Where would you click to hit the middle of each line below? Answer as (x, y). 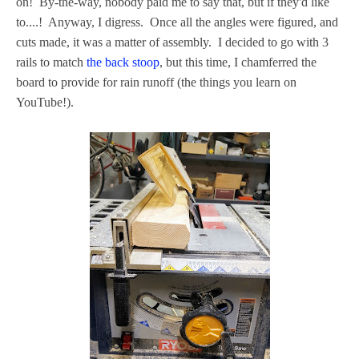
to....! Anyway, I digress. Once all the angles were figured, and (177, 22)
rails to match (51, 62)
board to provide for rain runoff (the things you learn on (156, 82)
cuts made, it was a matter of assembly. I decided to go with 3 (172, 42)
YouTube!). (45, 102)
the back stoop (123, 62)
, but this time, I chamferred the (238, 62)
